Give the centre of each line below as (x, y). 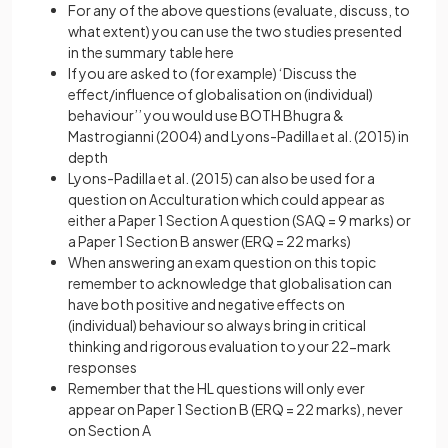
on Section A (109, 430)
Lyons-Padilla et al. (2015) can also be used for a (221, 178)
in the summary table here (151, 52)
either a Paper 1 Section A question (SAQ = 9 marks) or (239, 220)
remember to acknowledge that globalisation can (230, 283)
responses (102, 367)
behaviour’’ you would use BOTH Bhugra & (206, 115)
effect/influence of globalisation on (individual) (220, 94)
